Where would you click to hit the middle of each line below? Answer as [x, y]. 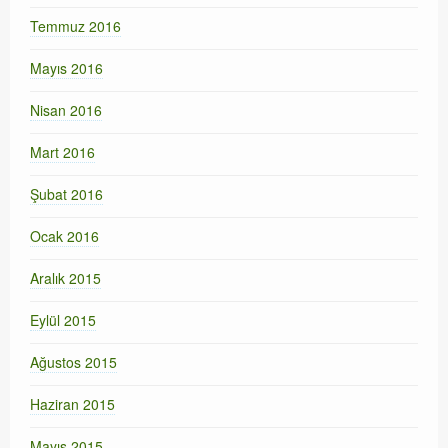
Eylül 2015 [63, 319]
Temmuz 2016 [75, 25]
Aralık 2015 [65, 277]
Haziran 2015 [72, 403]
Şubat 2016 [66, 193]
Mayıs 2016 [66, 67]
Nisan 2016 [66, 109]
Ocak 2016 [64, 235]
